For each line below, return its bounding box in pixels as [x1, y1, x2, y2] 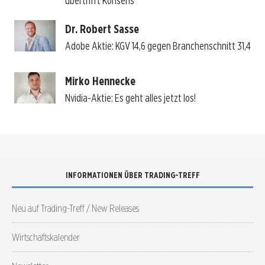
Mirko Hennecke [64, 74, 135, 89]
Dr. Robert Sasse [64, 22, 139, 37]
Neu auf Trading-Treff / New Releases [12, 201, 139, 214]
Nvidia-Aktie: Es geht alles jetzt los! [64, 92, 196, 105]
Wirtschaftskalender [12, 230, 80, 243]
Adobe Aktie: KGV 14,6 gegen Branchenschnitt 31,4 [64, 40, 251, 53]
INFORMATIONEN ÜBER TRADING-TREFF [65, 170, 200, 180]
